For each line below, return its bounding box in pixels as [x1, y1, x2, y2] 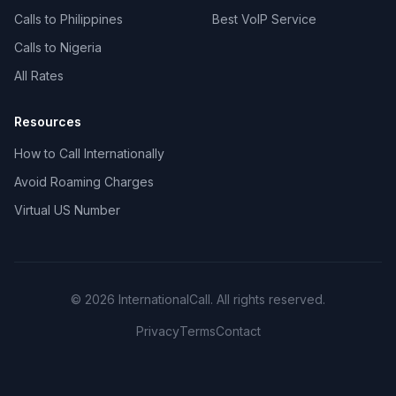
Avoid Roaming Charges [14, 174, 154, 189]
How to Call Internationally [14, 146, 164, 161]
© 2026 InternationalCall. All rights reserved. [71, 292, 325, 307]
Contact [215, 324, 261, 339]
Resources [14, 114, 81, 129]
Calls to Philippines [14, 11, 123, 27]
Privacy [135, 324, 179, 339]
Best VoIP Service [212, 11, 316, 27]
